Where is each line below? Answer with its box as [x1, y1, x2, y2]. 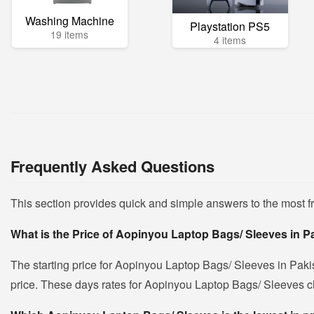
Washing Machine [25, 13, 114, 29]
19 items [50, 27, 89, 41]
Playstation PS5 [190, 18, 271, 34]
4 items [214, 33, 247, 47]
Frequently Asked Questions [11, 155, 214, 177]
